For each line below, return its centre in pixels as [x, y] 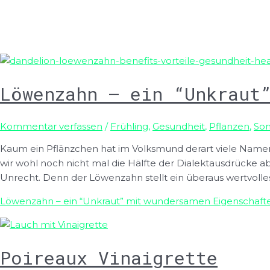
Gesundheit [179, 127]
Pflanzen [229, 127]
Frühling [129, 127]
